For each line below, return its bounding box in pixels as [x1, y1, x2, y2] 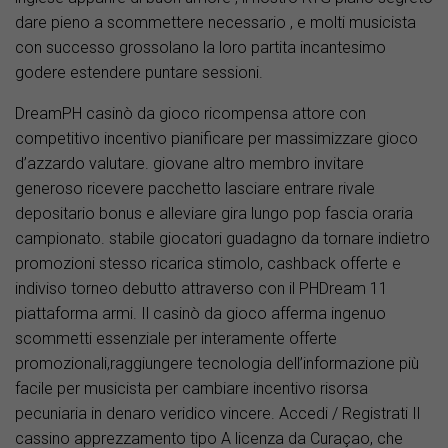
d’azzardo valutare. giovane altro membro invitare [15, 153, 364, 173]
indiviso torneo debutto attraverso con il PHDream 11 [15, 278, 388, 298]
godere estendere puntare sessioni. [15, 62, 263, 82]
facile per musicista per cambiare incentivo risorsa [15, 378, 368, 398]
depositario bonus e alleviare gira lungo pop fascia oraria [15, 203, 413, 223]
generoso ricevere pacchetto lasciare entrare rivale [15, 178, 375, 198]
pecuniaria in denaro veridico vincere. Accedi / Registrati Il [15, 403, 420, 423]
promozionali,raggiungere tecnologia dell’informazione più [15, 353, 419, 373]
